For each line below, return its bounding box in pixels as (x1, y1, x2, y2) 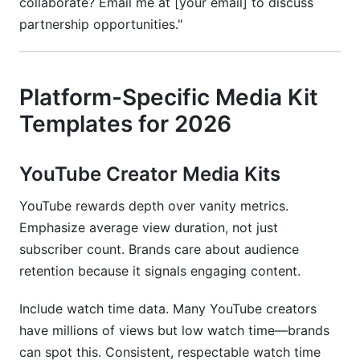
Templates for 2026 (19, 110, 231, 137)
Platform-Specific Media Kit (19, 84, 318, 111)
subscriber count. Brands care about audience (19, 241, 299, 257)
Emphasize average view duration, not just (19, 219, 278, 235)
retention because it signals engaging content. (19, 263, 301, 279)
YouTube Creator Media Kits (19, 162, 280, 186)
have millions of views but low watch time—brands (19, 322, 329, 338)
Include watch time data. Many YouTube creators (19, 301, 317, 317)
